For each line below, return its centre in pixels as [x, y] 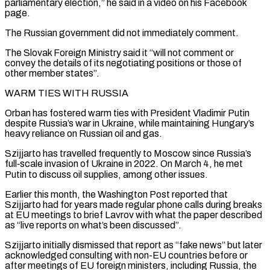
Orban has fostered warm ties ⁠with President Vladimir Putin [127, 113]
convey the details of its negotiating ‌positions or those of [123, 63]
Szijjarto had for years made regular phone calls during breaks [133, 204]
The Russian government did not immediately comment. [122, 33]
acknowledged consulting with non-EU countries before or [126, 255]
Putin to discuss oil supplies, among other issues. [106, 174]
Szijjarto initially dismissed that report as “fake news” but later [133, 245]
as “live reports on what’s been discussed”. [93, 225]
